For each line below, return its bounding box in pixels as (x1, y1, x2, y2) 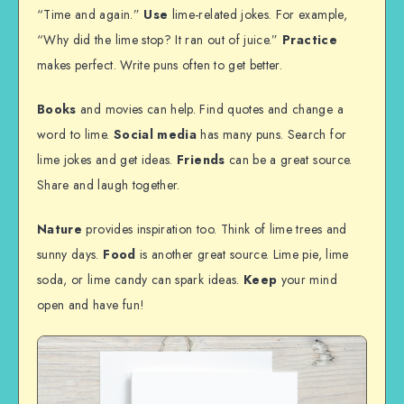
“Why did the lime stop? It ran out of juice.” (37, 31, 283, 50)
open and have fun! (37, 295, 145, 314)
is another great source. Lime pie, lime (135, 244, 349, 263)
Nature (37, 219, 83, 238)
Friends (177, 150, 225, 169)
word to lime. (37, 124, 114, 143)
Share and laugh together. (37, 175, 180, 194)
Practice (282, 31, 337, 50)
